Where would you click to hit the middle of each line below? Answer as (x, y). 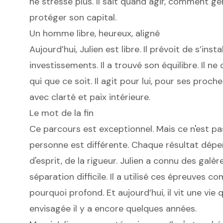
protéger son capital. (73, 18)
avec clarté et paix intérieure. (90, 97)
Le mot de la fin (61, 113)
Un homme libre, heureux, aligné (94, 34)
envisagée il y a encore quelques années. (113, 209)
